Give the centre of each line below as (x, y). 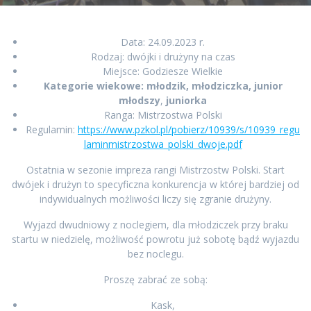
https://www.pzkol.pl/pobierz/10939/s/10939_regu (189, 130)
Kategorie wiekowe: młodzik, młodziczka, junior (163, 86)
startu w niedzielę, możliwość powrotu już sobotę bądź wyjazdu (155, 239)
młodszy (140, 101)
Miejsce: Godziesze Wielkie (163, 72)
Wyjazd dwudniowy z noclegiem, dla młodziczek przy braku (155, 225)
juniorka (185, 101)
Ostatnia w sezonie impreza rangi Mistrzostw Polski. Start (155, 170)
